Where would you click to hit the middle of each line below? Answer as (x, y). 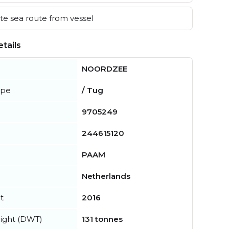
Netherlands (106, 176)
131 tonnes (102, 219)
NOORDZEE (105, 68)
